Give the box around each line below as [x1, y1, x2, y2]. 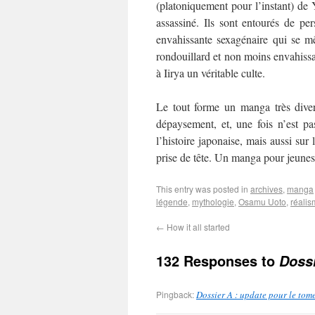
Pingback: [156, 288, 196, 300]
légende [156, 195, 188, 207]
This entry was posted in [156, 183, 250, 195]
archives [250, 183, 283, 195]
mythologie [192, 195, 234, 207]
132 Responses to [156, 250, 279, 271]
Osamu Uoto [238, 195, 286, 207]
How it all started [165, 221, 230, 233]
